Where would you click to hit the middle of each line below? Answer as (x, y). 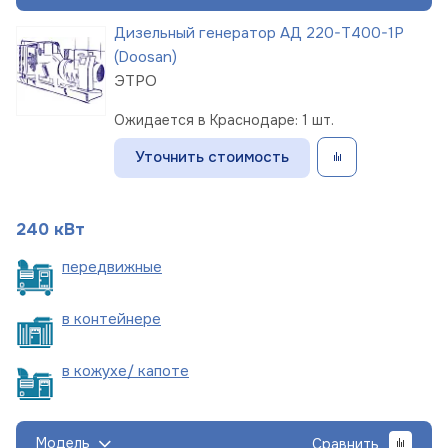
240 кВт (50, 229)
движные (129, 266)
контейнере (117, 318)
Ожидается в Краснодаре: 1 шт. (224, 119)
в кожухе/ (100, 370)
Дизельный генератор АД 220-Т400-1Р (259, 32)
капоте (163, 370)
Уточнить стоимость (212, 156)
